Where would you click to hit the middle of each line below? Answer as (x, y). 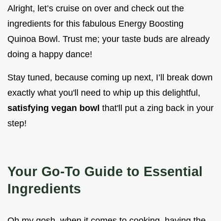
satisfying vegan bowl (55, 108)
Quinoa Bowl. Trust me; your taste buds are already (109, 39)
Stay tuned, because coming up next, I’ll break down (110, 78)
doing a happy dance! (50, 55)
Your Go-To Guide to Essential (105, 172)
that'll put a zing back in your (158, 108)
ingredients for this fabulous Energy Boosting (95, 24)
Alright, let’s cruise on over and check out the (96, 9)
